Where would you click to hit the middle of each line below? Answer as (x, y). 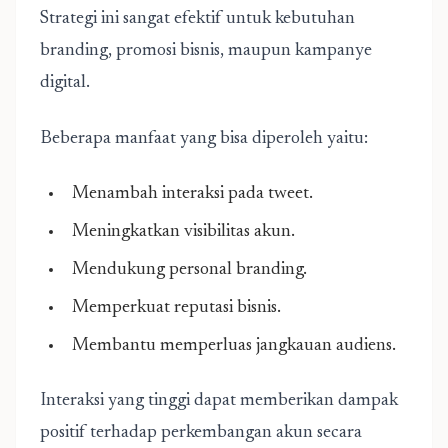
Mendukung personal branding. (189, 270)
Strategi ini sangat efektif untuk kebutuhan (197, 19)
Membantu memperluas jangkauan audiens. (234, 346)
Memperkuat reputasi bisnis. (176, 308)
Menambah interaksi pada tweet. (192, 194)
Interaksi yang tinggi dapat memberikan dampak (219, 401)
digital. (65, 83)
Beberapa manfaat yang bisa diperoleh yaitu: (204, 139)
